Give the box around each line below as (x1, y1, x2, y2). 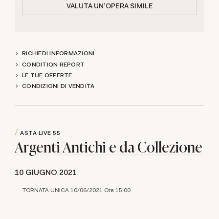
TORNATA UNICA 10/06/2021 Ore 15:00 (22, 186, 131, 194)
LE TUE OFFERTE (22, 71, 72, 79)
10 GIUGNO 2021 (15, 167, 77, 177)
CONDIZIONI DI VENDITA (22, 82, 95, 90)
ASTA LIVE (18, 129, 53, 137)
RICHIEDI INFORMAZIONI (22, 49, 95, 58)
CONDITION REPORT (22, 60, 85, 68)
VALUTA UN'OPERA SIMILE (66, 1, 153, 10)
